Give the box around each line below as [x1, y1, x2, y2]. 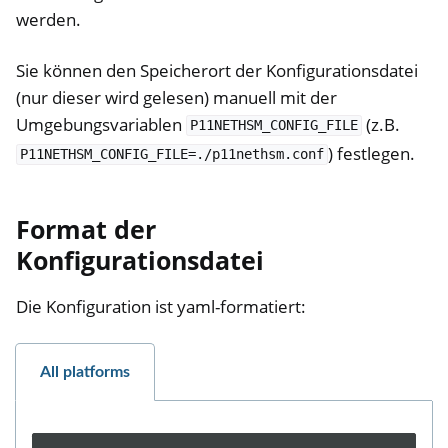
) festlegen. [327, 141, 415, 165]
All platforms [40, 364, 130, 381]
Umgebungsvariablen [16, 112, 186, 136]
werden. [16, 7, 81, 31]
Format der [16, 211, 156, 246]
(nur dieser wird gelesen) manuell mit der [16, 85, 337, 109]
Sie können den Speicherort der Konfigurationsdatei [16, 58, 418, 82]
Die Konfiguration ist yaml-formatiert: [16, 295, 306, 319]
